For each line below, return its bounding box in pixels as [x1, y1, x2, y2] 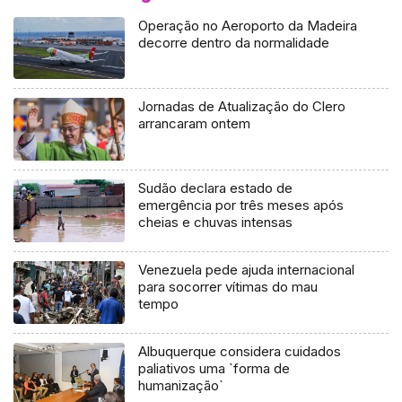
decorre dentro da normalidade [138, 33, 330, 51]
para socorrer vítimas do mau [138, 278, 319, 296]
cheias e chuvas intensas [138, 214, 293, 232]
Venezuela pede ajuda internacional [138, 261, 355, 279]
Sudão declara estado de [138, 179, 293, 197]
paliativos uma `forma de [138, 360, 291, 378]
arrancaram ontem [138, 115, 251, 133]
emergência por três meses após [138, 197, 345, 214]
